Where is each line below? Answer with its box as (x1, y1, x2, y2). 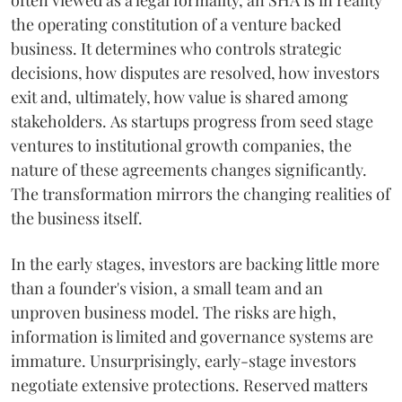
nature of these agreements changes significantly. (11, 159, 367, 181)
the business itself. (11, 207, 143, 230)
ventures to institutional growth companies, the (11, 135, 352, 157)
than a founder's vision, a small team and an (11, 277, 323, 300)
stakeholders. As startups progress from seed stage (11, 110, 373, 133)
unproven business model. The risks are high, (11, 301, 336, 324)
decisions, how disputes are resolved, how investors (11, 62, 380, 84)
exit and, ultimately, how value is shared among (11, 86, 348, 109)
